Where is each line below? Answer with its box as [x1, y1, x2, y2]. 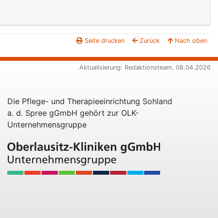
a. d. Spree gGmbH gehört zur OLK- [7, 108, 139, 118]
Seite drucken [85, 37, 125, 45]
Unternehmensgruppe [7, 120, 87, 130]
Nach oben [175, 37, 207, 45]
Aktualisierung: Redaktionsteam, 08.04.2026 [79, 64, 211, 72]
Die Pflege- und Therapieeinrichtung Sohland [7, 96, 172, 107]
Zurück [140, 37, 160, 45]
